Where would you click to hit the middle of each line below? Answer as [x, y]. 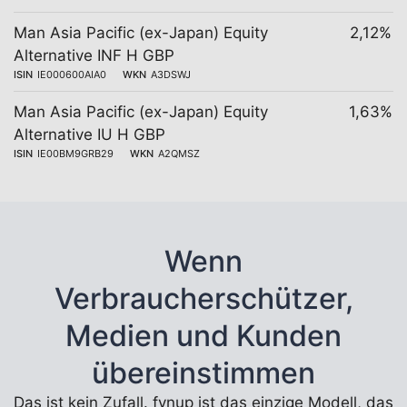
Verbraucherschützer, [203, 298]
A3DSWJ [171, 74]
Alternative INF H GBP [94, 55]
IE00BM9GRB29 [75, 154]
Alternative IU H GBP [89, 134]
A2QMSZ [179, 154]
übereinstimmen [203, 373]
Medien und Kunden [203, 336]
